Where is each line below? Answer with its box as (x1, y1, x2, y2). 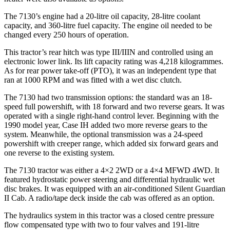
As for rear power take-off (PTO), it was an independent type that (4, 66, 216, 75)
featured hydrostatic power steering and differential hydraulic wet (4, 175, 215, 184)
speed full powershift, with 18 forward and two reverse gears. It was (4, 102, 224, 111)
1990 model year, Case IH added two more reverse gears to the (4, 120, 207, 129)
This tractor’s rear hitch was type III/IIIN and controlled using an (4, 47, 213, 56)
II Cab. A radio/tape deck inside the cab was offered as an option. (4, 193, 215, 202)
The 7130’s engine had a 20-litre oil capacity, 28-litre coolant (4, 11, 200, 21)
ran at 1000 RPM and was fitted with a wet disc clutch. (4, 75, 182, 84)
